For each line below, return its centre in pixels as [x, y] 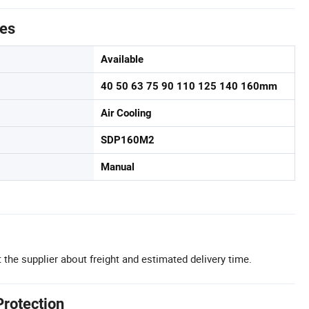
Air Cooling [126, 113]
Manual [118, 167]
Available [122, 59]
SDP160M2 [128, 140]
